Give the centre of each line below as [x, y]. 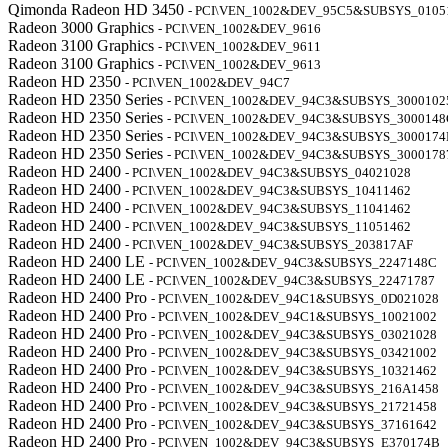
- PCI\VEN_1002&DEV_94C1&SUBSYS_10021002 [294, 316]
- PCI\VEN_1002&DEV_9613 [239, 64]
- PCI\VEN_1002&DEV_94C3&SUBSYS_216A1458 [295, 388]
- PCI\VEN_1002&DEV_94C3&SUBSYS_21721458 [294, 406]
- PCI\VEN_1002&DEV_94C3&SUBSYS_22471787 [292, 280]
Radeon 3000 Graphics [83, 27]
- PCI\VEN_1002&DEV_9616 [239, 28]
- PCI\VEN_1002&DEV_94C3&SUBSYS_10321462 [294, 370]
